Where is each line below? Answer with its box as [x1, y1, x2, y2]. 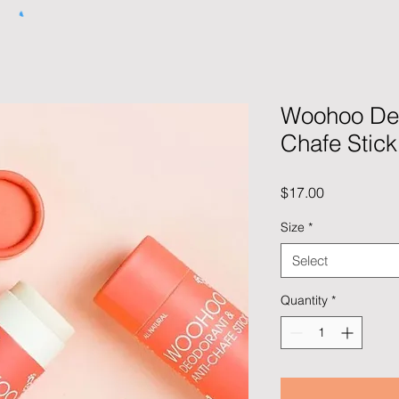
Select [292, 252, 328, 270]
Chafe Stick [281, 129, 397, 159]
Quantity [281, 292, 328, 309]
